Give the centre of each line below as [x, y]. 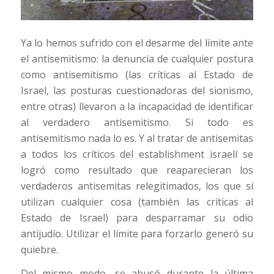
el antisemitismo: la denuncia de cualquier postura [137, 58]
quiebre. [39, 249]
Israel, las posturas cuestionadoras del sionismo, [137, 90]
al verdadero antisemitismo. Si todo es [137, 122]
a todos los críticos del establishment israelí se [137, 154]
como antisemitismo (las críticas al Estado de [137, 74]
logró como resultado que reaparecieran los [137, 170]
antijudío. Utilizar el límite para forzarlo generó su [137, 233]
